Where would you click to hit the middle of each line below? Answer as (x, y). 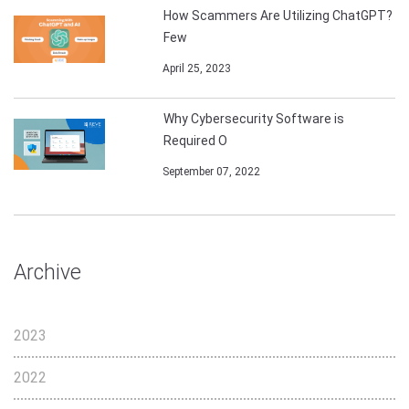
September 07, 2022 (209, 172)
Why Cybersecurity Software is (254, 119)
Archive (47, 273)
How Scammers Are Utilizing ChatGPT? (278, 16)
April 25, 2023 (194, 68)
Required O (196, 141)
